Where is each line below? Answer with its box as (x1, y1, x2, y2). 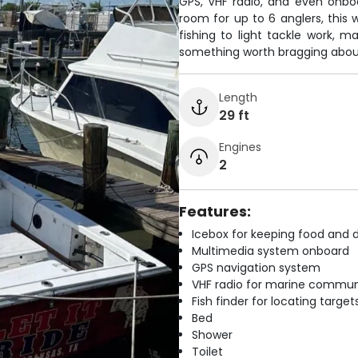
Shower (192, 327, 233, 343)
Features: (179, 201, 251, 221)
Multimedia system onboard (192, 243, 349, 259)
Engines (219, 138, 261, 155)
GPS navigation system (192, 260, 320, 276)
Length (219, 89, 257, 105)
